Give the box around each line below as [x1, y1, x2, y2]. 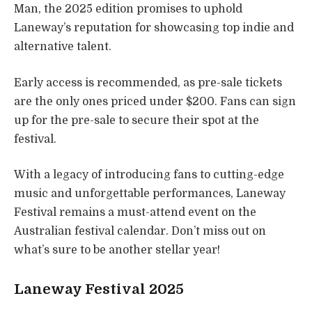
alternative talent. [14, 40, 111, 54]
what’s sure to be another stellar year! [14, 244, 220, 257]
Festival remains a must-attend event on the [14, 206, 256, 219]
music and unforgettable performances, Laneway [14, 187, 286, 201]
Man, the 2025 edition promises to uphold [14, 3, 242, 16]
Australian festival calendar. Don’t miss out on [14, 225, 266, 238]
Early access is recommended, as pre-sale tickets [14, 76, 282, 89]
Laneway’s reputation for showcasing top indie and [14, 22, 294, 35]
